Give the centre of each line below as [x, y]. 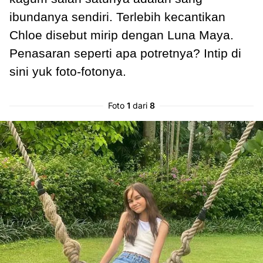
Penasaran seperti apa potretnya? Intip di [125, 53]
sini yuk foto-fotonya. [68, 72]
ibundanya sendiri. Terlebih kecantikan [117, 17]
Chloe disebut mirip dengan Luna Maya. [122, 35]
